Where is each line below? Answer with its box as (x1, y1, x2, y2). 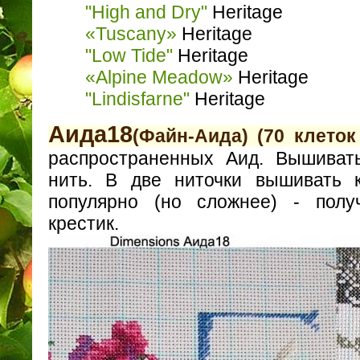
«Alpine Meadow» (85, 67, 233, 88)
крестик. (48, 212, 119, 234)
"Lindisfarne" (85, 88, 190, 110)
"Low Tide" (85, 45, 173, 67)
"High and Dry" (85, 2, 207, 23)
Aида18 (48, 121, 133, 147)
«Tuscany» (85, 23, 177, 45)
